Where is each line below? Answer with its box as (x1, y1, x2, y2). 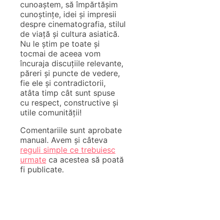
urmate (20, 154, 46, 165)
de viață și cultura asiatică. (20, 28, 119, 39)
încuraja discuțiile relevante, (20, 58, 123, 68)
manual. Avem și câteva (20, 135, 108, 145)
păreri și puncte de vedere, (20, 68, 120, 78)
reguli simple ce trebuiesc (20, 144, 115, 155)
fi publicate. (20, 164, 64, 174)
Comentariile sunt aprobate (20, 125, 122, 135)
